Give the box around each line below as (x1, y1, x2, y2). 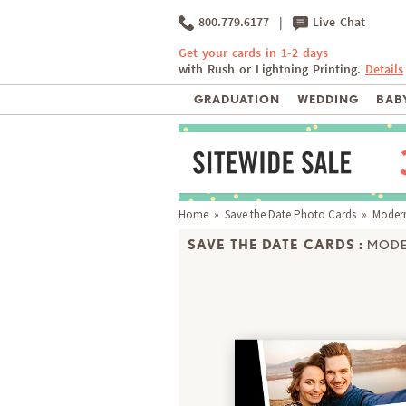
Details (365, 62, 403, 78)
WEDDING (296, 92, 359, 107)
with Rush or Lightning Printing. (179, 62, 365, 78)
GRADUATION (193, 92, 281, 107)
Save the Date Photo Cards (225, 207, 356, 223)
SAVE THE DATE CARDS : (188, 236, 364, 253)
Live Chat (308, 14, 365, 30)
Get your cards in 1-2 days (179, 45, 328, 62)
